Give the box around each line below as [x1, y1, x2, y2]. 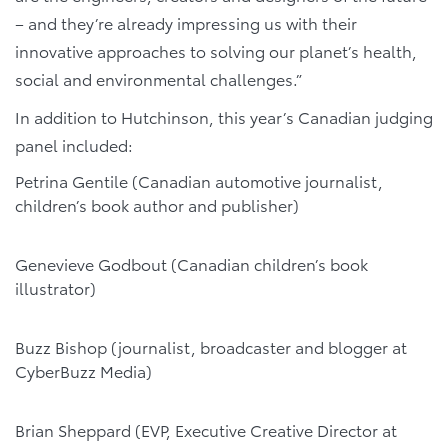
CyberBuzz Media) [15, 359, 152, 383]
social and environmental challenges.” [15, 66, 302, 90]
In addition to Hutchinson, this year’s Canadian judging [15, 104, 433, 128]
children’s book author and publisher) [15, 192, 299, 216]
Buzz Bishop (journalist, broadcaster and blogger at [15, 335, 407, 359]
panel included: [15, 132, 133, 156]
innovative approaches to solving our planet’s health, [15, 38, 417, 62]
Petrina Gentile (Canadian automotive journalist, [15, 168, 383, 192]
